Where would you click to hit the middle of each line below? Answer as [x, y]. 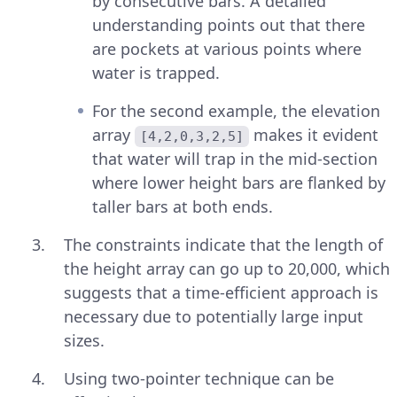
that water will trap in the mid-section [235, 159]
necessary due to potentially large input [214, 317]
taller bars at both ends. [183, 207]
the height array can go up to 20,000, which [227, 269]
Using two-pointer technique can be [199, 379]
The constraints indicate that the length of [223, 245]
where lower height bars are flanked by [239, 183]
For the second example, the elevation [236, 111]
